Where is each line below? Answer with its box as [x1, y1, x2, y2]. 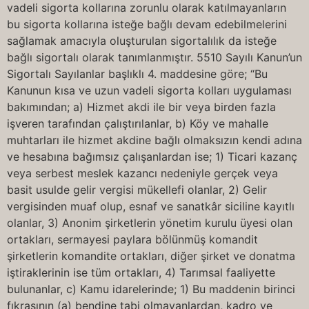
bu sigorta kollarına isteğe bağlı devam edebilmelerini [7, 17, 287, 31]
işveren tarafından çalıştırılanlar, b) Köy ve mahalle [7, 117, 268, 130]
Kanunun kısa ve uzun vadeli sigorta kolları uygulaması [7, 83, 292, 97]
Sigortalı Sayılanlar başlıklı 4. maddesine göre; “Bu [7, 67, 268, 81]
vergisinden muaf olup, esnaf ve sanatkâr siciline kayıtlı [7, 199, 295, 213]
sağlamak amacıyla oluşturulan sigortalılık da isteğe [7, 34, 277, 48]
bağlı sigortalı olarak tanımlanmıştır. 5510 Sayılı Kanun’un [7, 50, 302, 64]
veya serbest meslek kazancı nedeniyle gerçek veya [7, 166, 278, 180]
